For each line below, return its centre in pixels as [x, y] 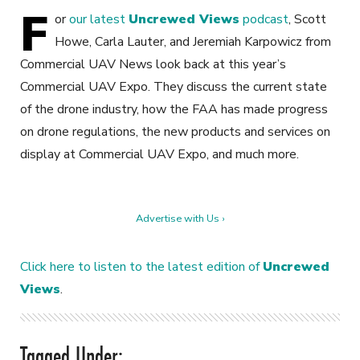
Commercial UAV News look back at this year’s [153, 65]
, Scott [307, 20]
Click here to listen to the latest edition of [141, 267]
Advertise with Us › [180, 219]
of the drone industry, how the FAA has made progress [174, 110]
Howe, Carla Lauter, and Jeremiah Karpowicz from [193, 42]
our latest [99, 20]
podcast [264, 20]
